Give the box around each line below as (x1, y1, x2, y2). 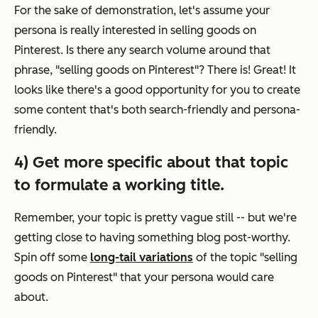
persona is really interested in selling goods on (14, 23, 256, 38)
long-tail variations (90, 251, 193, 265)
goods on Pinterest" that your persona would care (14, 270, 274, 285)
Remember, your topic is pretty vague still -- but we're (14, 211, 297, 225)
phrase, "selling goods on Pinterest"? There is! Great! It (14, 63, 296, 77)
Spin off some (14, 251, 90, 265)
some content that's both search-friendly (14, 103, 231, 117)
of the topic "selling (193, 251, 297, 265)
